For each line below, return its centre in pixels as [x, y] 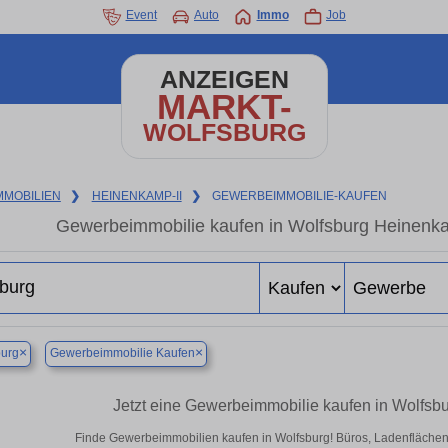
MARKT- [224, 106]
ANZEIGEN [224, 79]
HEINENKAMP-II [136, 196]
